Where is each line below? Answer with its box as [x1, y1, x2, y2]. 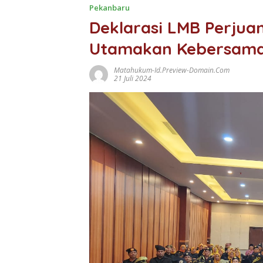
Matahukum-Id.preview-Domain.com [114, 65, 230, 75]
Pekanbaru [89, 2, 130, 13]
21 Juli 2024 [114, 73, 151, 83]
